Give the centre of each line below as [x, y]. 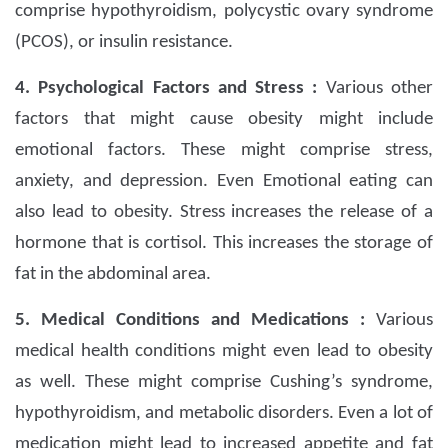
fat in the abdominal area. [113, 275]
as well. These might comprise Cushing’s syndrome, [224, 383]
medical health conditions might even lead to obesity [224, 352]
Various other [379, 89]
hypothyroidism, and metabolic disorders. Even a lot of [224, 414]
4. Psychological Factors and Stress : [170, 89]
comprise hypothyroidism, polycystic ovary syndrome [224, 12]
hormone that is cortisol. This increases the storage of [224, 244]
